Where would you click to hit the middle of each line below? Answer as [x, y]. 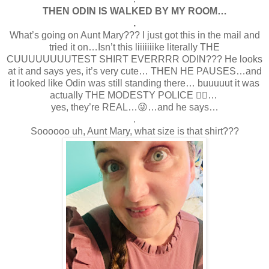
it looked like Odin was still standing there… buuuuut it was [134, 83]
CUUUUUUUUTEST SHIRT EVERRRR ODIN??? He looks [134, 59]
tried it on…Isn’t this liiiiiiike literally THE [134, 47]
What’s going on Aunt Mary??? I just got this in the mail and [134, 35]
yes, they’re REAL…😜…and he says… [134, 107]
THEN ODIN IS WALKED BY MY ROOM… [134, 11]
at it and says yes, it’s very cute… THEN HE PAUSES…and [134, 71]
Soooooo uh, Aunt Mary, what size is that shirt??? [134, 131]
